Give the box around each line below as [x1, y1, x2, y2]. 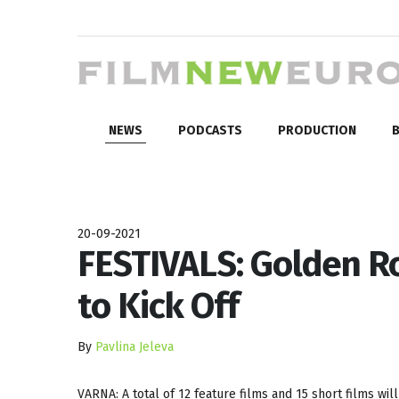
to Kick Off [77, 284, 239, 328]
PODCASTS [178, 122, 242, 138]
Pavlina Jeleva [95, 338, 174, 354]
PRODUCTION [278, 122, 356, 138]
